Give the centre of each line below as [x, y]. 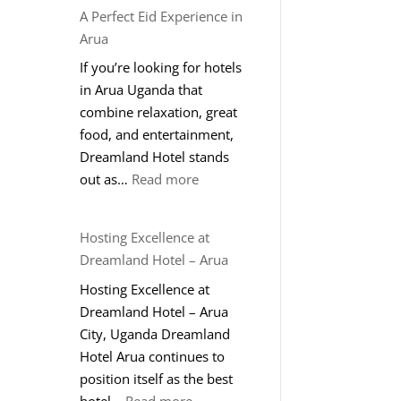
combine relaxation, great [159, 112]
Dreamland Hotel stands [155, 157]
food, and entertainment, [157, 135]
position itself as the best [157, 378]
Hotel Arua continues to [153, 356]
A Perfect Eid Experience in [162, 16]
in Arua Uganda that [141, 90]
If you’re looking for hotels [161, 68]
